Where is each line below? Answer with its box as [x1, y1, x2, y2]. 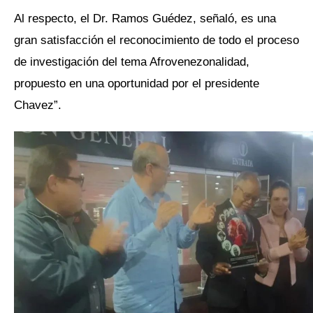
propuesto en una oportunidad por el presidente [14, 75, 259, 90]
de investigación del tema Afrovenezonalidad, [14, 54, 249, 68]
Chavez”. [14, 97, 61, 112]
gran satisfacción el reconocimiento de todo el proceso [14, 32, 299, 47]
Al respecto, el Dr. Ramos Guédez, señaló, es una [14, 10, 276, 25]
